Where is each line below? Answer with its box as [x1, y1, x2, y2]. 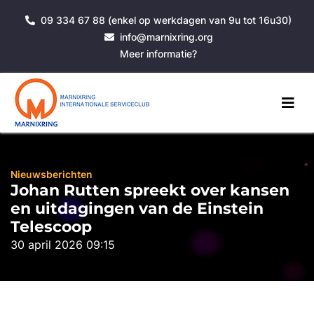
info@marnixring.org [119, 31, 213, 43]
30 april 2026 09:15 [11, 238, 115, 252]
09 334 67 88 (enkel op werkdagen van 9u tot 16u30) [41, 14, 292, 26]
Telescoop [11, 217, 92, 236]
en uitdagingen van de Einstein [11, 199, 264, 218]
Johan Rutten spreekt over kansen [11, 181, 289, 200]
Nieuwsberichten [11, 168, 93, 180]
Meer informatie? [120, 48, 197, 60]
